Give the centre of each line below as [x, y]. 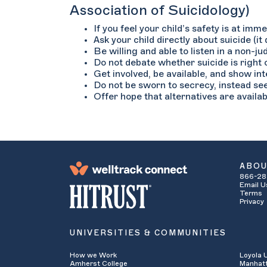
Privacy [252, 202]
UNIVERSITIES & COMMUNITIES [148, 233]
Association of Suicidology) [160, 10]
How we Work [93, 255]
